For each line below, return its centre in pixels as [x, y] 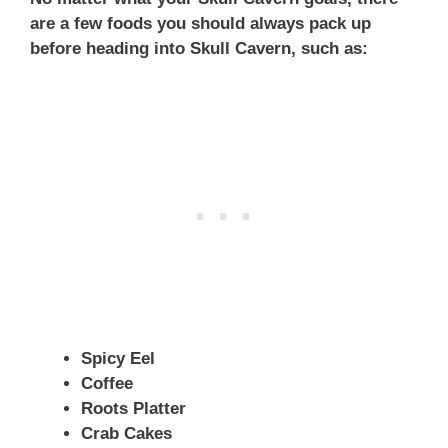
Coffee [107, 384]
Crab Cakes [126, 434]
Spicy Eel [118, 359]
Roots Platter [133, 409]
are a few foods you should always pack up [200, 23]
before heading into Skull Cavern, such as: [199, 48]
